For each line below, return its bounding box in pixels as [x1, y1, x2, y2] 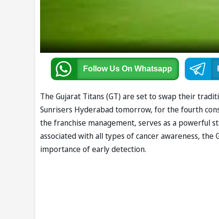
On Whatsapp [121, 65, 172, 73]
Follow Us [83, 65, 122, 73]
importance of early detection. [40, 144, 146, 155]
